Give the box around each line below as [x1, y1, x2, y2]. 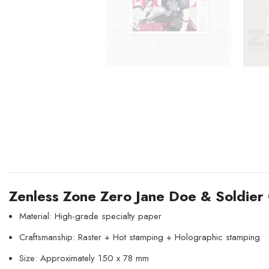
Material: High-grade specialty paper [19, 210, 162, 223]
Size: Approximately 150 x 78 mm [19, 252, 149, 265]
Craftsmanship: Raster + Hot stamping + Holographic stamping [19, 231, 260, 244]
